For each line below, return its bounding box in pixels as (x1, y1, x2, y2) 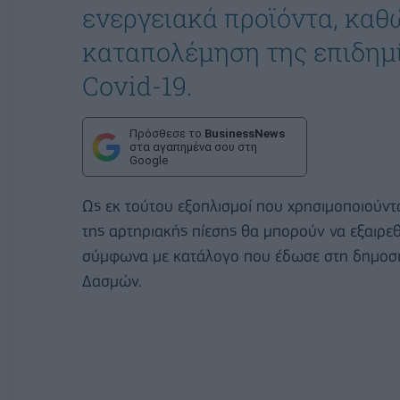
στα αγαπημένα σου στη (129, 140, 257, 154)
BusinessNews (204, 127, 285, 140)
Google (129, 154, 168, 167)
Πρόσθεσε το (129, 127, 204, 140)
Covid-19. (82, 69, 193, 103)
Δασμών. (82, 271, 142, 291)
